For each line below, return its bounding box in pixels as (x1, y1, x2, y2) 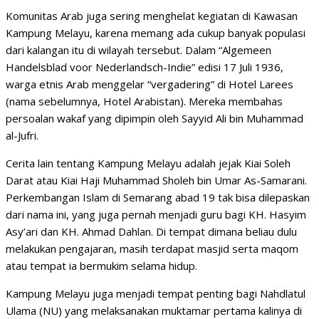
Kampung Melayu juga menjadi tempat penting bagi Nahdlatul (6, 286, 305, 301)
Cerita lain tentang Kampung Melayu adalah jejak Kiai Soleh (6, 156, 291, 171)
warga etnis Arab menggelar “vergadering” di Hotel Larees (6, 77, 293, 92)
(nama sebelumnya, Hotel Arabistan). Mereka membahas (6, 94, 283, 109)
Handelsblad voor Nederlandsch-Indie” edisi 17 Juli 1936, (6, 60, 283, 75)
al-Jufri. (6, 128, 38, 143)
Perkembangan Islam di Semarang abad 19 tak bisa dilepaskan (6, 190, 310, 205)
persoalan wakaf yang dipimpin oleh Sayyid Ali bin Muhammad (6, 111, 303, 126)
